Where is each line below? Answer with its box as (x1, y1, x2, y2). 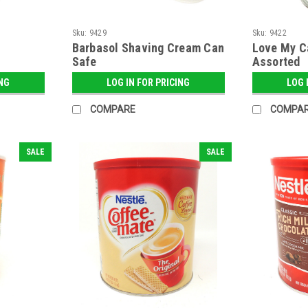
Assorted (252, 54, 300, 69)
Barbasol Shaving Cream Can (71, 40, 225, 55)
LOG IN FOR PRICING (107, 76, 190, 88)
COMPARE (89, 103, 135, 115)
